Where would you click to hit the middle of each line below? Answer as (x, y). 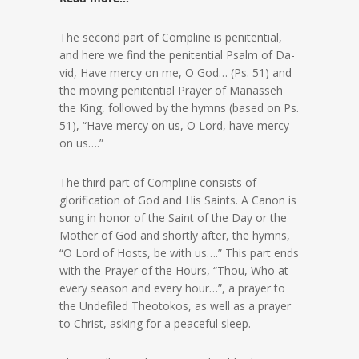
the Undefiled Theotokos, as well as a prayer (175, 306)
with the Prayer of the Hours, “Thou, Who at (174, 271)
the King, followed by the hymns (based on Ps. (179, 108)
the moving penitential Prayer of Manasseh (171, 91)
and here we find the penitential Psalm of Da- (177, 55)
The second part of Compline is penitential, (171, 38)
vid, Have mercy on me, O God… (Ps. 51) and (175, 73)
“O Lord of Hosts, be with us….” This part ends (179, 253)
